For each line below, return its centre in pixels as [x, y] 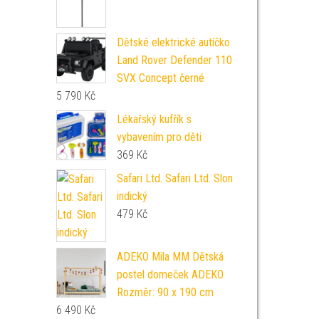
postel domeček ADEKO [170, 275]
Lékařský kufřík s [154, 120]
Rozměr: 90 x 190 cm [165, 293]
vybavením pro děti [159, 137]
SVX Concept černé [160, 78]
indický [132, 197]
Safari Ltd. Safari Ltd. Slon [174, 179]
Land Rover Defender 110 [174, 61]
